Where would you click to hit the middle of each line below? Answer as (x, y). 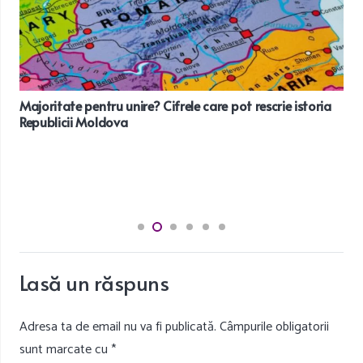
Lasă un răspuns (96, 282)
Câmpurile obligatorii (274, 327)
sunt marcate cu (65, 350)
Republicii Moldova (74, 121)
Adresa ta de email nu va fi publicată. (118, 327)
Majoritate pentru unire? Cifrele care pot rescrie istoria (175, 105)
